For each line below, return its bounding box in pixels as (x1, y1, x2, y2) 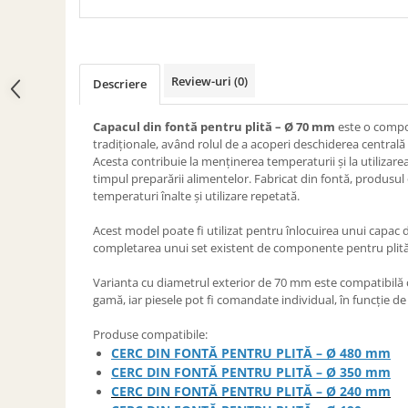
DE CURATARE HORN (14, 89, 139, 107)
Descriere (93, 75, 147, 92)
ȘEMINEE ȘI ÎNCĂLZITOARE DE (14, 137, 195, 154)
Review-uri (171, 72, 234, 89)
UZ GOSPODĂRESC (14, 113, 126, 130)
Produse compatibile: (93, 325, 208, 342)
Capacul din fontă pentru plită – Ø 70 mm (93, 117, 335, 135)
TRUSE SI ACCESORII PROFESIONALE (14, 71, 231, 88)
